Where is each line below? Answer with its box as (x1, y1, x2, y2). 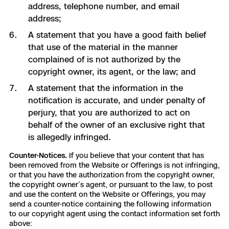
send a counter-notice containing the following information (9, 199, 211, 208)
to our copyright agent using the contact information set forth (9, 209, 220, 218)
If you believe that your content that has (69, 151, 204, 159)
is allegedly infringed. (28, 132, 111, 142)
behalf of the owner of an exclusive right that (28, 120, 205, 130)
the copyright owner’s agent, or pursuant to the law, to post (9, 180, 213, 189)
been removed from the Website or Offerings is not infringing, (9, 161, 220, 169)
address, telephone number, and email (28, 1, 179, 11)
